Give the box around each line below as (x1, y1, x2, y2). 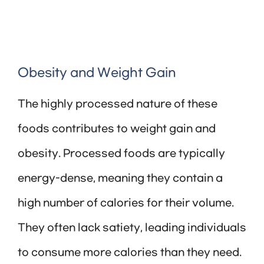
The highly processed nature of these (18, 98, 217, 111)
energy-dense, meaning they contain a (18, 173, 223, 185)
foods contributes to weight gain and (18, 123, 216, 136)
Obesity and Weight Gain (18, 66, 176, 81)
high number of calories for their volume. (18, 197, 234, 210)
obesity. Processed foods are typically (18, 148, 225, 160)
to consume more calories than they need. (18, 247, 242, 259)
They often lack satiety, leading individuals (18, 222, 246, 235)
